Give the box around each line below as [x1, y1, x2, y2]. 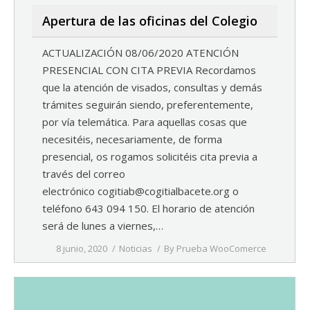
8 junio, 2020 [56, 242, 107, 255]
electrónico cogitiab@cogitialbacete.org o [42, 184, 239, 199]
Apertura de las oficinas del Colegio [42, 12, 257, 30]
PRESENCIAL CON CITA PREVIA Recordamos [42, 63, 256, 77]
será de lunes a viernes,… [42, 219, 163, 233]
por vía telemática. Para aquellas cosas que [42, 115, 247, 129]
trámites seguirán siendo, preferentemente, [42, 98, 253, 112]
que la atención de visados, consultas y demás [42, 80, 262, 95]
